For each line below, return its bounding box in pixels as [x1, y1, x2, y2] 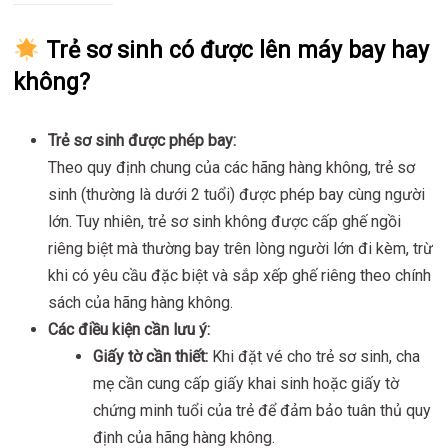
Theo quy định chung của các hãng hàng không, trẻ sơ [48, 158, 416, 178]
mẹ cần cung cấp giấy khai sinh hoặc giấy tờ [93, 374, 400, 394]
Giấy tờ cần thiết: [93, 347, 209, 367]
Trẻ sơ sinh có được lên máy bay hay [39, 37, 429, 65]
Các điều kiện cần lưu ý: [48, 320, 211, 340]
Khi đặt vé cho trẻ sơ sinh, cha [208, 347, 421, 367]
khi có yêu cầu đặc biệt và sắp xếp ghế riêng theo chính [48, 266, 432, 286]
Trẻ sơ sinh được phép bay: [48, 131, 237, 151]
